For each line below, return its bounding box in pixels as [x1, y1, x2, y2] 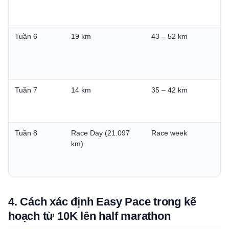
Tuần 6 [15, 32, 37, 40]
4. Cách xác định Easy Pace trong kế [8, 195, 196, 208]
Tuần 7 [15, 85, 37, 94]
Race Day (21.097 [71, 128, 130, 137]
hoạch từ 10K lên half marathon [8, 209, 171, 222]
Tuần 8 [15, 128, 37, 137]
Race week [151, 128, 187, 137]
